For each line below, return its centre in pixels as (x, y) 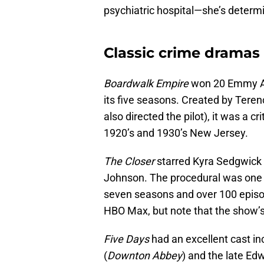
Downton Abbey (145, 256)
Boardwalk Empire (146, 84)
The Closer (129, 161)
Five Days (126, 239)
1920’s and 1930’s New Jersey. (176, 133)
